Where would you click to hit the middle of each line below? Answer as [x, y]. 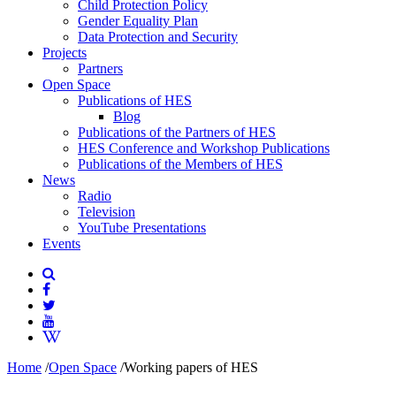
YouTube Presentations [142, 228]
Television [107, 212]
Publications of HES [135, 100]
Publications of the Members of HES [180, 164]
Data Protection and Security [158, 37]
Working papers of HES [191, 367]
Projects [65, 53]
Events [61, 244]
